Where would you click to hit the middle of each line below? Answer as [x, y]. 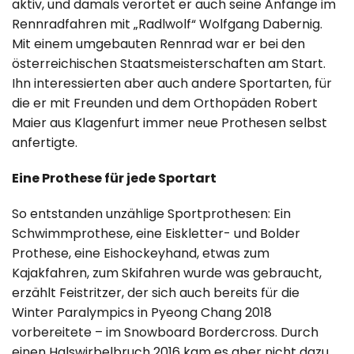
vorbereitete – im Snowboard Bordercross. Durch [165, 332]
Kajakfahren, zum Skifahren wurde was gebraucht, [167, 273]
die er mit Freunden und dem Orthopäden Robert [165, 103]
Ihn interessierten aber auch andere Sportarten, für [172, 83]
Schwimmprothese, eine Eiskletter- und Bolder [156, 233]
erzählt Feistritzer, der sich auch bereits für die [156, 292]
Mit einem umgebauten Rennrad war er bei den [158, 43]
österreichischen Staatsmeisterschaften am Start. [169, 63]
